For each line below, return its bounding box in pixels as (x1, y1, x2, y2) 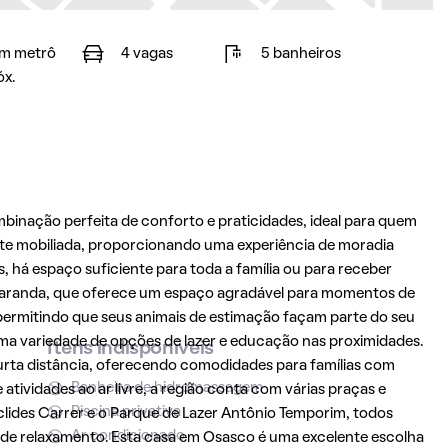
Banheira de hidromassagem (70, 381, 263, 395)
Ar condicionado (70, 429, 185, 443)
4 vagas (120, 47, 173, 61)
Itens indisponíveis (46, 340, 214, 358)
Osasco (202, 431, 255, 445)
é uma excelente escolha (254, 431, 424, 445)
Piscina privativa (70, 405, 181, 419)
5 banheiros (260, 47, 341, 61)
